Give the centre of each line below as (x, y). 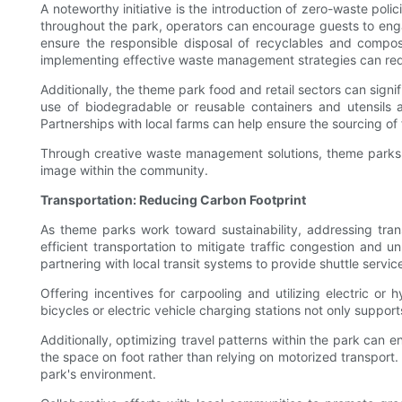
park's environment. (98, 374)
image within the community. (124, 170)
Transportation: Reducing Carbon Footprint (173, 200)
